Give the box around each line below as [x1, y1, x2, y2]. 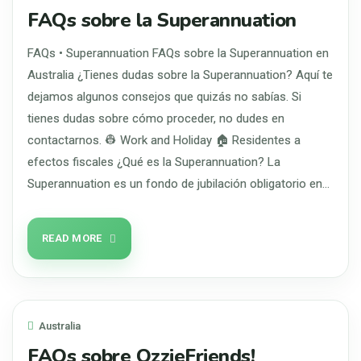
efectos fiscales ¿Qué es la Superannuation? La [27, 155, 280, 169]
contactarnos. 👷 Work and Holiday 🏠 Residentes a [27, 133, 301, 147]
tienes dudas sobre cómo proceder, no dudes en [27, 111, 284, 126]
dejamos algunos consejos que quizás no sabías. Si [27, 89, 301, 104]
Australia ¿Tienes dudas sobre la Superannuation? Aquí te [27, 68, 333, 82]
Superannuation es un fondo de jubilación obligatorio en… [27, 176, 330, 191]
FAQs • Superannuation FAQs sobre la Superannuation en [27, 46, 329, 60]
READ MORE [42, 232, 102, 244]
